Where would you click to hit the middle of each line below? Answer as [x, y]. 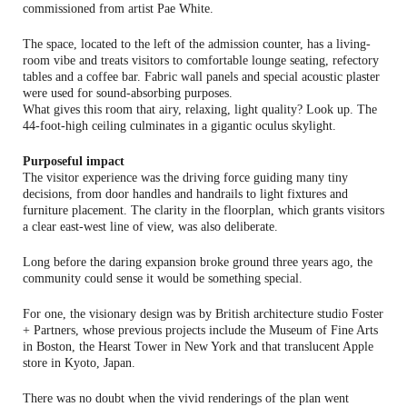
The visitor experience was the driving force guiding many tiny [185, 177]
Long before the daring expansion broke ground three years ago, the [198, 262]
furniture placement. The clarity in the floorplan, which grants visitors [203, 210]
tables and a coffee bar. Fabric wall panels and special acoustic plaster [201, 76]
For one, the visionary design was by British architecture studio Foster [203, 313]
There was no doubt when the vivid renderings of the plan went [186, 398]
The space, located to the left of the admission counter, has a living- [197, 44]
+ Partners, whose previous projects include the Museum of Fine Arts [200, 330]
